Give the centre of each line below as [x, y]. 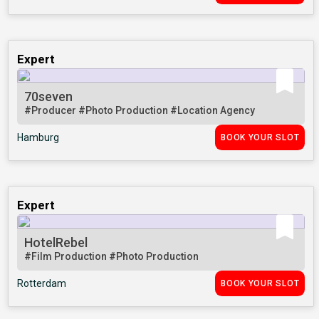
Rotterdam [42, 284]
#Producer [52, 111]
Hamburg [38, 138]
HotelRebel [56, 243]
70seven [49, 97]
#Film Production [67, 257]
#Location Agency [213, 111]
